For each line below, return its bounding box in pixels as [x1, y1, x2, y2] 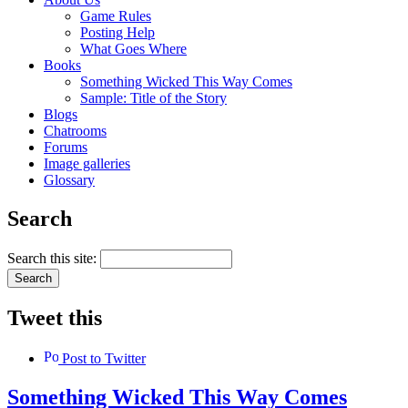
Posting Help [80, 25, 155, 41]
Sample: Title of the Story [80, 90, 227, 107]
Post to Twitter [58, 350, 146, 366]
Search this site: [7, 250, 100, 267]
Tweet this [7, 306, 102, 331]
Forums [44, 139, 87, 156]
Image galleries [44, 156, 130, 172]
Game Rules [80, 8, 151, 25]
